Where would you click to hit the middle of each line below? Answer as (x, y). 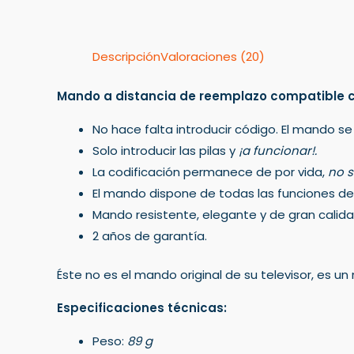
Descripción (126, 56)
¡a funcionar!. (278, 150)
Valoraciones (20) (213, 56)
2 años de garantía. (150, 235)
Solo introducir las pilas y (166, 150)
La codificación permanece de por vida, (210, 171)
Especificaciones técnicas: (142, 308)
